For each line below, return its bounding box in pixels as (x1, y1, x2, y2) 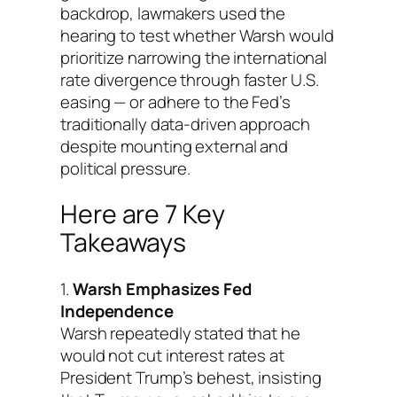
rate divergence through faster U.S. (60, 67, 319, 91)
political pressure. (60, 156, 191, 180)
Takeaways (60, 225, 187, 261)
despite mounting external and (60, 134, 289, 158)
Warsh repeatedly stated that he (60, 322, 300, 346)
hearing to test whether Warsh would (60, 23, 334, 47)
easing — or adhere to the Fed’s (60, 90, 291, 113)
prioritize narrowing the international (60, 45, 328, 69)
